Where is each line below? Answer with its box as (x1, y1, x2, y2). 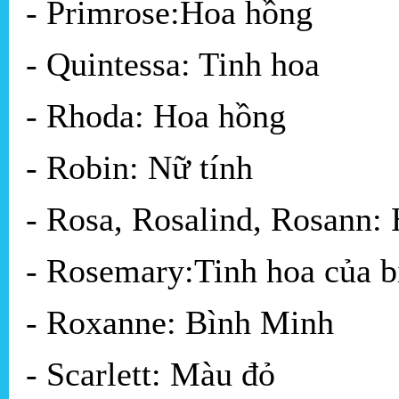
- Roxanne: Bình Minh (26, 304, 334, 342)
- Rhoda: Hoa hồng (26, 97, 286, 135)
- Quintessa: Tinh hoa (26, 45, 320, 84)
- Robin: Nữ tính (26, 149, 253, 187)
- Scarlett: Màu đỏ (26, 355, 275, 394)
